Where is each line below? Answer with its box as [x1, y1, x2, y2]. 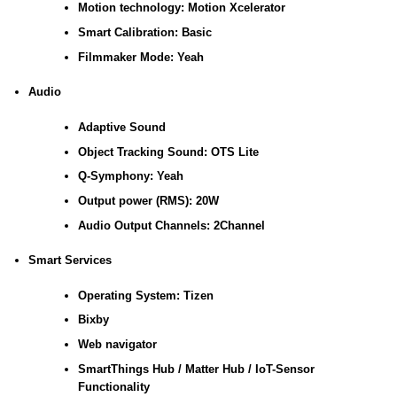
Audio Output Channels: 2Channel [77, 218, 265, 232]
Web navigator [77, 338, 157, 352]
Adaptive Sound [77, 120, 166, 134]
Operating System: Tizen [77, 288, 214, 302]
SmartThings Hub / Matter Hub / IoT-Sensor [77, 362, 315, 376]
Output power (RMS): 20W [77, 194, 219, 208]
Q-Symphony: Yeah [77, 169, 183, 183]
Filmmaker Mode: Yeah [77, 50, 204, 64]
